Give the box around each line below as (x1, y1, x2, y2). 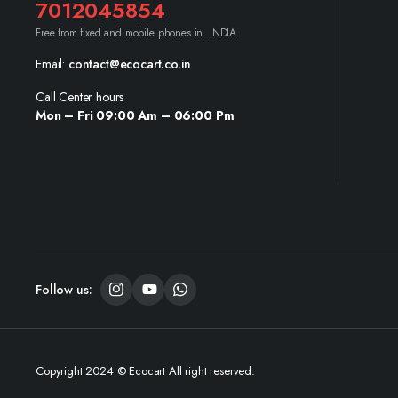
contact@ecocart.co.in (68, 55, 191, 73)
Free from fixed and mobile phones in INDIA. (36, 25, 240, 41)
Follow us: (36, 280, 92, 298)
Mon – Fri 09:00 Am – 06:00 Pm (36, 107, 235, 124)
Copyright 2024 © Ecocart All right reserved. (36, 362, 255, 379)
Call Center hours (36, 88, 124, 106)
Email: (36, 55, 68, 73)
